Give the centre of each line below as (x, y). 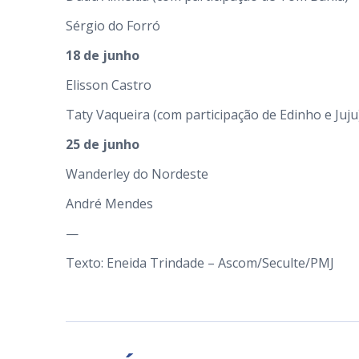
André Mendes (109, 204)
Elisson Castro (109, 85)
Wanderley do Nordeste (137, 174)
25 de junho (103, 144)
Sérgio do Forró (113, 26)
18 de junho (103, 55)
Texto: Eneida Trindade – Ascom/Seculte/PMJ (200, 263)
